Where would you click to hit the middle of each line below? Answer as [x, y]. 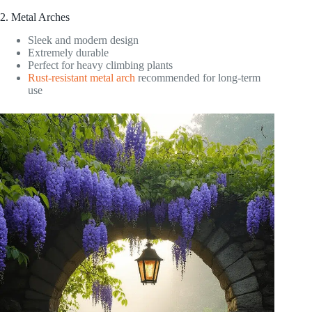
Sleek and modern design [83, 40]
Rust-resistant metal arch [81, 77]
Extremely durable [68, 52]
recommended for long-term [198, 77]
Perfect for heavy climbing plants [100, 65]
